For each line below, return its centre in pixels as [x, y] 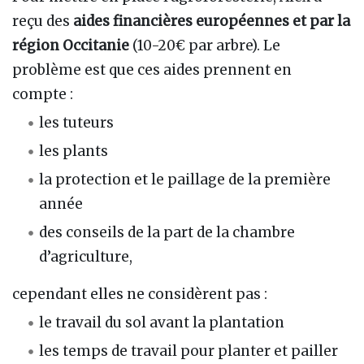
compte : [43, 94]
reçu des [43, 21]
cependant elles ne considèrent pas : [140, 295]
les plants [74, 152]
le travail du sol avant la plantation [162, 323]
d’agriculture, [86, 257]
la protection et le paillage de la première [185, 180]
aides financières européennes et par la [212, 21]
